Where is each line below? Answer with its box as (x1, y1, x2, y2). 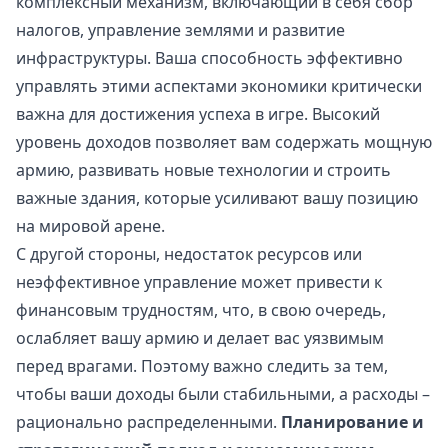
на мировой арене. (16, 215, 165, 238)
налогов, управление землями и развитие (16, 19, 345, 42)
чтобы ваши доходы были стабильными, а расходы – (16, 383, 430, 406)
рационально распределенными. (16, 411, 281, 434)
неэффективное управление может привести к (16, 271, 382, 294)
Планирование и (281, 411, 424, 434)
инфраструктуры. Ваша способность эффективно (16, 47, 403, 70)
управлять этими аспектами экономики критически (16, 75, 422, 98)
